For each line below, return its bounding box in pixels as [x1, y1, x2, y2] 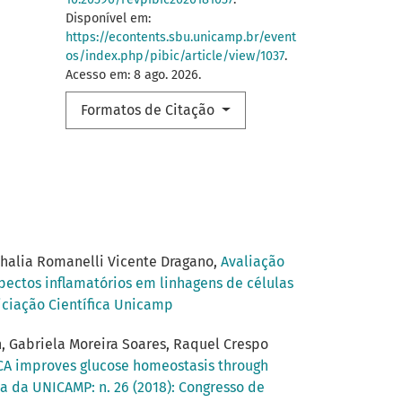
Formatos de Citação [81, 101, 218, 119]
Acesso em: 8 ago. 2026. [66, 67, 201, 83]
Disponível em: [66, 11, 151, 27]
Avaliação [221, 253, 284, 271]
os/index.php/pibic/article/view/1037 [66, 48, 284, 65]
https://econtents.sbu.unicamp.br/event [66, 30, 296, 46]
